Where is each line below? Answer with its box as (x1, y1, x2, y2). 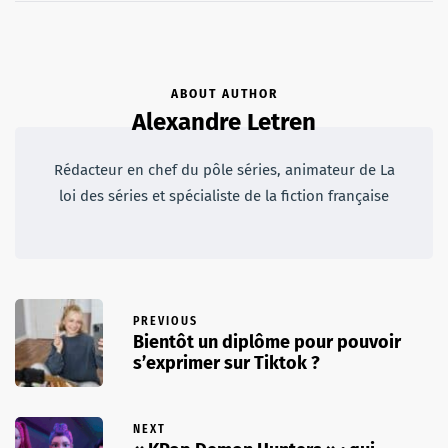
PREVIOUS (133, 314, 198, 329)
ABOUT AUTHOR (170, 86, 278, 101)
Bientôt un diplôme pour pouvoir (133, 331, 401, 354)
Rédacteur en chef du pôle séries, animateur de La (53, 160, 395, 179)
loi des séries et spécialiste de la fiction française (59, 186, 389, 205)
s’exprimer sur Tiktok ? (133, 352, 320, 375)
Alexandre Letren (132, 107, 316, 136)
